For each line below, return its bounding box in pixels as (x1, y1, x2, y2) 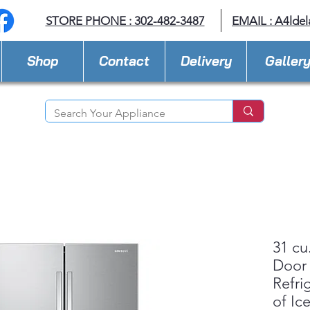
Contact (99, 53, 149, 69)
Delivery (180, 53, 232, 69)
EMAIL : (232, 14, 275, 28)
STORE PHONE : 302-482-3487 (45, 14, 205, 28)
